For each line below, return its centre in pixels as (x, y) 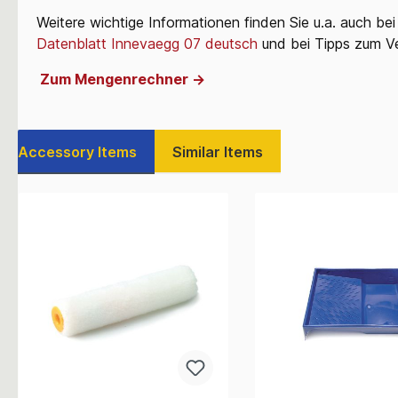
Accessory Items (77, 151)
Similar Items (218, 151)
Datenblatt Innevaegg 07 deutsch (147, 43)
